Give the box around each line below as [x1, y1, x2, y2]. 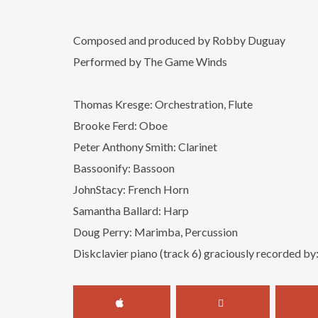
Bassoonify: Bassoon [73, 161, 175, 175]
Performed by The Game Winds [73, 55, 228, 69]
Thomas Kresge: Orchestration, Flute [73, 97, 253, 111]
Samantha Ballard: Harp [73, 204, 190, 218]
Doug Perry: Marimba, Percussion [73, 225, 238, 239]
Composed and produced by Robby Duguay [73, 33, 286, 48]
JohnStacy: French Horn [73, 182, 190, 197]
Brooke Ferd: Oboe [73, 119, 168, 133]
